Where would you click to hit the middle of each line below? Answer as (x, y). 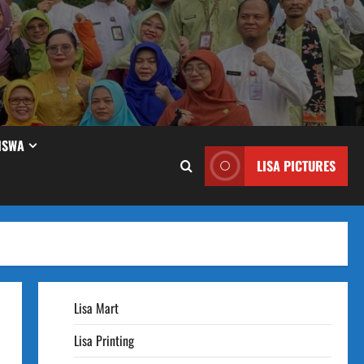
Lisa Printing (104, 340)
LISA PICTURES (296, 165)
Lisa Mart (96, 308)
